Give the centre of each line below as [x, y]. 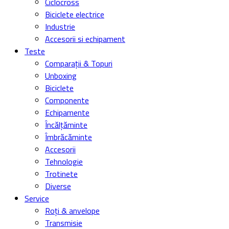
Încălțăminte [66, 125]
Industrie [60, 27]
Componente [67, 100]
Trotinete [61, 174]
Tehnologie [64, 162]
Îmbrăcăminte [68, 137]
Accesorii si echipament [85, 39]
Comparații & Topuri [79, 64]
